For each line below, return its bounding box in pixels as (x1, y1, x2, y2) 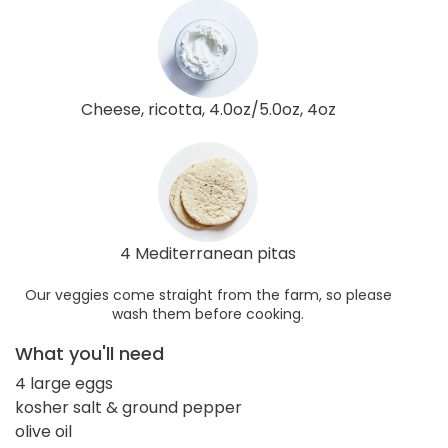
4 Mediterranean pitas (120, 241, 296, 265)
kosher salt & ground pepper (15, 395, 242, 419)
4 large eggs (15, 371, 113, 395)
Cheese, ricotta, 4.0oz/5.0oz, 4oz (80, 97, 336, 121)
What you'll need (15, 340, 164, 366)
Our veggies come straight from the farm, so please (24, 284, 392, 305)
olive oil (15, 419, 72, 443)
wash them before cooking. (112, 303, 304, 324)
